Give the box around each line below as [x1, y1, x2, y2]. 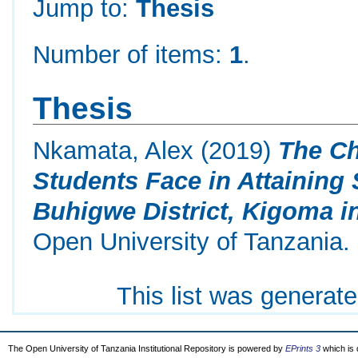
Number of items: [33, 41, 230, 68]
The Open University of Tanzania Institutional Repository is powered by [8, 344, 285, 353]
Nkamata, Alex [33, 137, 194, 165]
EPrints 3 [285, 344, 320, 353]
